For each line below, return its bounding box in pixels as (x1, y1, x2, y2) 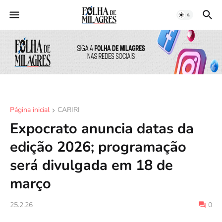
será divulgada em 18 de (10, 156, 173, 175)
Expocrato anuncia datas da (10, 119, 194, 138)
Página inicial (10, 105, 50, 114)
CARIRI (57, 105, 80, 114)
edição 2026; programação (10, 137, 186, 157)
